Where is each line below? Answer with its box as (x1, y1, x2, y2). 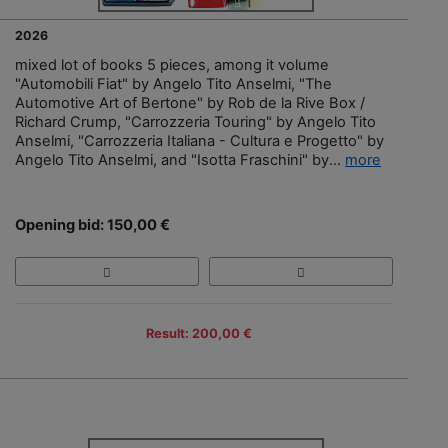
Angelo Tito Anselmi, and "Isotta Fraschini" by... (15, 151, 345, 170)
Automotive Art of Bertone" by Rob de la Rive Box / (15, 94, 365, 113)
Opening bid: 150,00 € (15, 216, 170, 235)
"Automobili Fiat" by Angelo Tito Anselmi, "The (15, 75, 332, 94)
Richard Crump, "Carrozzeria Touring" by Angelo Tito (15, 113, 376, 132)
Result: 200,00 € (146, 325, 252, 341)
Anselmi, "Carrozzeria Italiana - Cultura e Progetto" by (15, 132, 384, 151)
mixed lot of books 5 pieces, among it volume (15, 56, 329, 75)
